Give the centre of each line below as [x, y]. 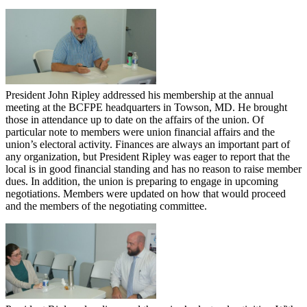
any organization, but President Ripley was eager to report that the [148, 157]
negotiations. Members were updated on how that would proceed [146, 194]
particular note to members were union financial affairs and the [140, 132]
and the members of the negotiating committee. [106, 206]
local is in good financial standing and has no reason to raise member [153, 169]
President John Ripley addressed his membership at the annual [139, 95]
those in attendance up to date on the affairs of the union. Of [135, 120]
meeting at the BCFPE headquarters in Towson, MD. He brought [146, 108]
